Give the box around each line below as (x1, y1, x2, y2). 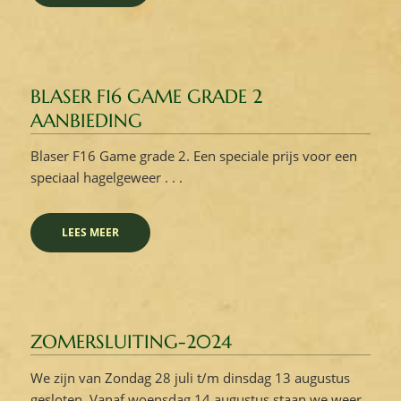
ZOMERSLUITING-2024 (30, 330, 232, 354)
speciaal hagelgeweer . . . (30, 168, 183, 187)
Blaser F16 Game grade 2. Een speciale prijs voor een (30, 147, 357, 166)
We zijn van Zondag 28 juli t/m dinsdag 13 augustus (30, 368, 350, 387)
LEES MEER (61, 225, 119, 240)
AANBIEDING (30, 108, 142, 132)
